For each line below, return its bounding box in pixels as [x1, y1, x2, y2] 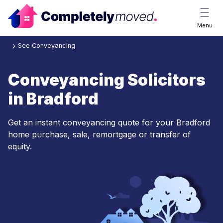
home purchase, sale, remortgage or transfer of [8, 129, 191, 140]
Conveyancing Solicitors [8, 70, 206, 90]
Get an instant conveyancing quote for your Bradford [8, 117, 210, 128]
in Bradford [8, 89, 99, 109]
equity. [8, 141, 32, 152]
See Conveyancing [18, 42, 75, 50]
